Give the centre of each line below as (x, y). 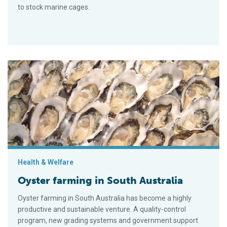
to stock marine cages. (54, 7)
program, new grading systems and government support (108, 220)
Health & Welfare (46, 162)
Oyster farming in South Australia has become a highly (105, 198)
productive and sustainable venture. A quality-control (102, 209)
